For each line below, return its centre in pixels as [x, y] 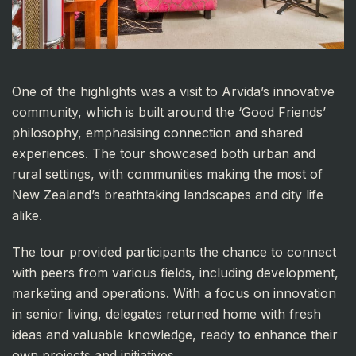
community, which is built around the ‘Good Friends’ [169, 112]
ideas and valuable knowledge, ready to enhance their [175, 335]
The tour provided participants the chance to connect [174, 252]
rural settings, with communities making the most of [167, 174]
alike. [27, 216]
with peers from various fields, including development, [175, 273]
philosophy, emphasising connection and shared [157, 133]
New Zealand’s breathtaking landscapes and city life [168, 195]
